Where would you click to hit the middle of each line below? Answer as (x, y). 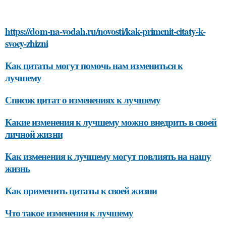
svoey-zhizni (26, 43)
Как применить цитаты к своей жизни (81, 190)
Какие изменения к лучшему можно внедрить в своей (111, 122)
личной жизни (34, 134)
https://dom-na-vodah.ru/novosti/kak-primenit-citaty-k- (105, 31)
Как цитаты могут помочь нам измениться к (94, 65)
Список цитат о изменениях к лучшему (83, 99)
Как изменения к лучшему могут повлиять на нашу (108, 156)
